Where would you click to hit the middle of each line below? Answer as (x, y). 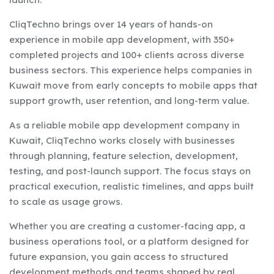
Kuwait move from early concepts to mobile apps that (133, 85)
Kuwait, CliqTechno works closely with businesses (122, 140)
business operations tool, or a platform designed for (129, 241)
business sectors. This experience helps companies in (131, 70)
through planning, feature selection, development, (124, 155)
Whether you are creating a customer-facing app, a (127, 226)
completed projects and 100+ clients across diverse (127, 54)
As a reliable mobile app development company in (124, 125)
